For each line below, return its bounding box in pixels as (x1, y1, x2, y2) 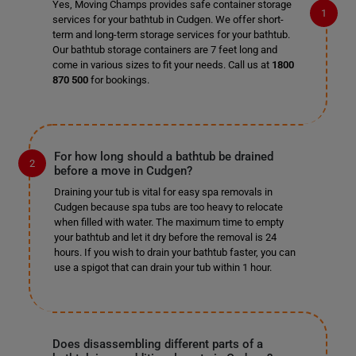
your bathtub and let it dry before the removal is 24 (53, 231, 277, 243)
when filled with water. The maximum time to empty (53, 216, 284, 228)
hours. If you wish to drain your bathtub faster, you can (53, 246, 296, 258)
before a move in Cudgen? (53, 164, 192, 178)
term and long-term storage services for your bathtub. (52, 29, 290, 41)
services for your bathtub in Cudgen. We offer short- (52, 14, 284, 25)
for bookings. (87, 74, 149, 86)
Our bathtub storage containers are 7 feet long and (52, 44, 277, 56)
